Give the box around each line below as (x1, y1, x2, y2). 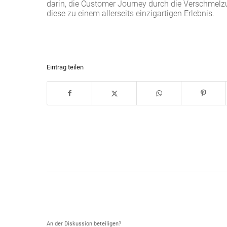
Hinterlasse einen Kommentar (47, 201, 222, 216)
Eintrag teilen (47, 63, 84, 71)
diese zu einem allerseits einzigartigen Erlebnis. (47, 8, 214, 18)
